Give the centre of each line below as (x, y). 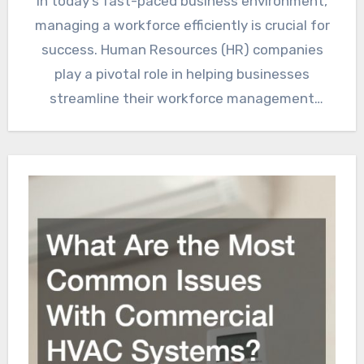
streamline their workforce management (182, 98)
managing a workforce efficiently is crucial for (182, 25)
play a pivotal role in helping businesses (182, 74)
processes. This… (182, 122)
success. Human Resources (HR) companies (182, 49)
